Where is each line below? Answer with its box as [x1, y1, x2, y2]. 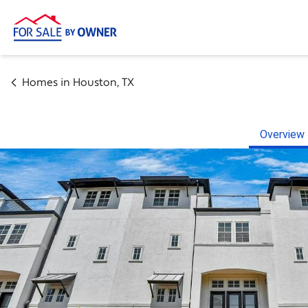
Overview [260, 128, 305, 141]
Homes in [22, 76, 73, 89]
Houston [73, 76, 117, 89]
